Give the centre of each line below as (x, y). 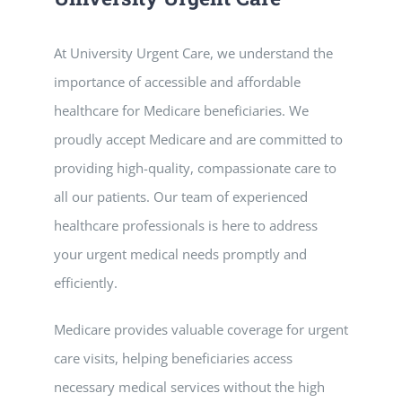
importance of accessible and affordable (177, 82)
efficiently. (86, 283)
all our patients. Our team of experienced (181, 197)
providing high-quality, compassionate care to (195, 168)
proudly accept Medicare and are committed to (198, 139)
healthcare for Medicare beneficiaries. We (181, 110)
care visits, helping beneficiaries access (173, 358)
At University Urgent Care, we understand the (193, 53)
